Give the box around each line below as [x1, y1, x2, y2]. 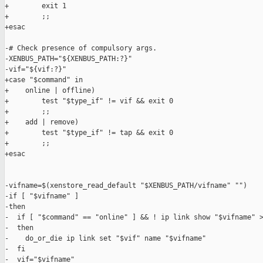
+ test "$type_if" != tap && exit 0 [5, 129, 173, 137]
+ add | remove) [5, 118, 79, 127]
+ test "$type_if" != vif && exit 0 [5, 97, 173, 106]
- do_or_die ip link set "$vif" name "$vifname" [5, 234, 206, 243]
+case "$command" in [5, 76, 83, 85]
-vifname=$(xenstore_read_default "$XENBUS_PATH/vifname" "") [5, 181, 247, 190]
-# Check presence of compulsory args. [5, 44, 157, 53]
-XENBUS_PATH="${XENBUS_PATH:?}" [5, 55, 132, 63]
